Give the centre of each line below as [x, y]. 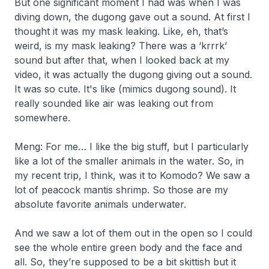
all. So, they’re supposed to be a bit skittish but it [125, 261]
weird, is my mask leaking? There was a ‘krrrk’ [121, 45]
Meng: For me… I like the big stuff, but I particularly [131, 146]
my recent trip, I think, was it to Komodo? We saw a [132, 175]
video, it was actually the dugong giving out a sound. [133, 74]
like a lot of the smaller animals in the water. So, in [129, 161]
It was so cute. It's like [66, 89]
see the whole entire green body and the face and [128, 247]
